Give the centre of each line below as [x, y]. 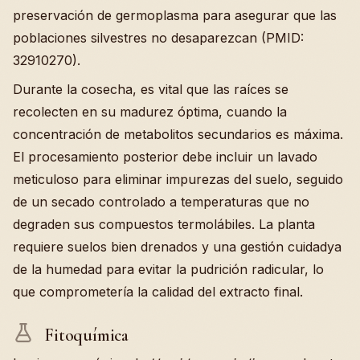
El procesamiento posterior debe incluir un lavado [165, 157]
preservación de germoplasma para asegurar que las [175, 16]
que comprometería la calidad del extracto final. [158, 292]
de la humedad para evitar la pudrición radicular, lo [168, 270]
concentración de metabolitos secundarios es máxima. [178, 135]
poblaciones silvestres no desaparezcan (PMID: [158, 38]
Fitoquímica [84, 335]
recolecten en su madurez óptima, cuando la [150, 112]
